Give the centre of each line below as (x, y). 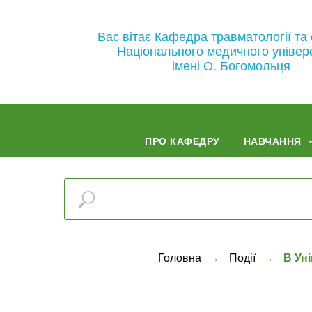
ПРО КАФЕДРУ (182, 141)
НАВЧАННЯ (274, 141)
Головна (180, 258)
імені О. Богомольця (231, 66)
